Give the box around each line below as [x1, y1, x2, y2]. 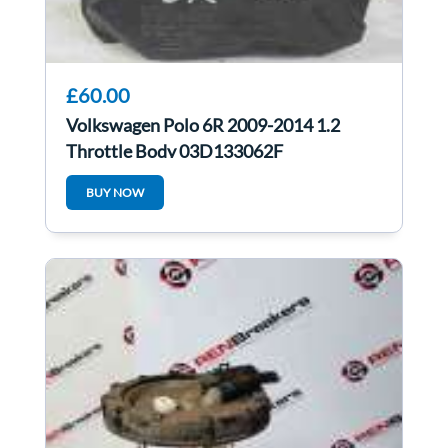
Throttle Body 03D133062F [66, 140, 283, 163]
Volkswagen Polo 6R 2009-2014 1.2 [66, 114, 340, 137]
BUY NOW [86, 185, 144, 201]
